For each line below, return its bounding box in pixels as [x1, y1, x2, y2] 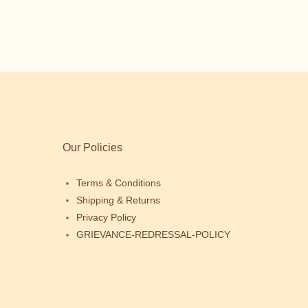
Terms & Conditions [76, 177, 161, 188]
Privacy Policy [76, 212, 136, 223]
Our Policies [63, 142, 122, 153]
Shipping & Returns [76, 195, 160, 206]
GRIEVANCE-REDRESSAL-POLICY [76, 229, 230, 240]
